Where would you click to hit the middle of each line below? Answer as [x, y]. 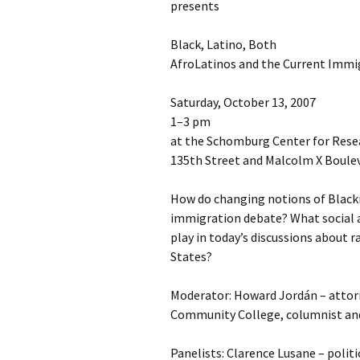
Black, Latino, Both [223, 44]
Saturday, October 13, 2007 [243, 102]
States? [191, 256]
